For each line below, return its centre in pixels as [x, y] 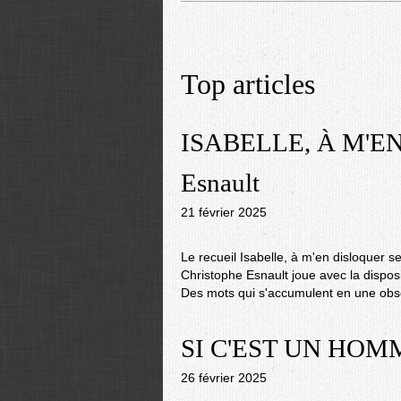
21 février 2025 [224, 212]
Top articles [248, 84]
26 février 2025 [224, 378]
